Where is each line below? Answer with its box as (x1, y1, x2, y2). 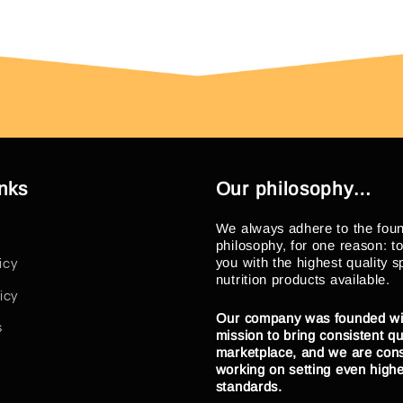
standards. (215, 379, 282, 395)
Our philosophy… (215, 177, 373, 199)
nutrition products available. (215, 271, 390, 287)
